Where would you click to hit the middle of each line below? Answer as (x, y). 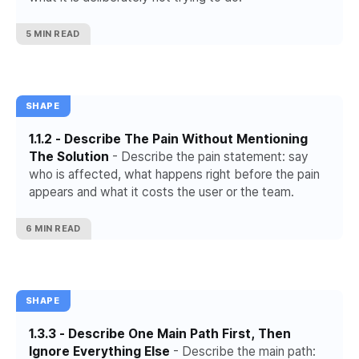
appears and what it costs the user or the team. (161, 192)
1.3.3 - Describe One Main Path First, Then (160, 334)
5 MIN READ (53, 34)
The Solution (69, 157)
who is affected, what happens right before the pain (174, 175)
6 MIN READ (53, 229)
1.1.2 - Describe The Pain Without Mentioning (168, 139)
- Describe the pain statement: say (209, 157)
